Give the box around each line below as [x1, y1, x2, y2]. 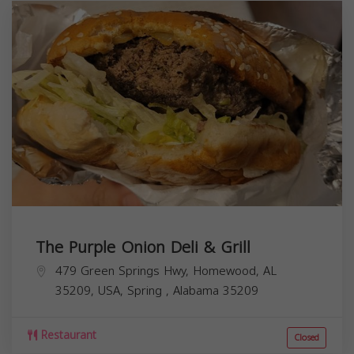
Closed [294, 329, 319, 346]
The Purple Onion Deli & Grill [36, 232, 250, 262]
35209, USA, [55, 279, 127, 302]
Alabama [173, 279, 223, 302]
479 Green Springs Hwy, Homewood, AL [55, 259, 277, 282]
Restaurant [37, 324, 96, 346]
